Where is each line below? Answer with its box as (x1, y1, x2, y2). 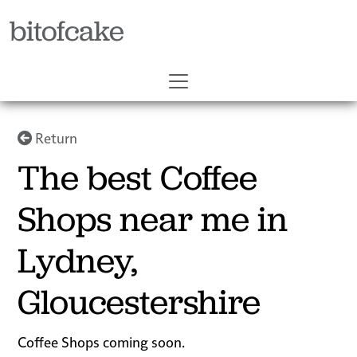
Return (32, 128, 78, 147)
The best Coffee (18, 155, 258, 202)
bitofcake (10, 12, 124, 49)
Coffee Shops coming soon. (18, 332, 186, 351)
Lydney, (18, 237, 139, 284)
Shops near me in (18, 196, 288, 243)
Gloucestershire (18, 279, 261, 326)
